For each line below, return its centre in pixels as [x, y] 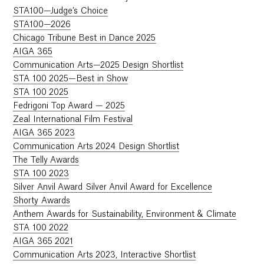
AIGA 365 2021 [43, 241]
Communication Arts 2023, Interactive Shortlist [105, 255]
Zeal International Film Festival [73, 119]
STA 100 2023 [41, 174]
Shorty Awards [42, 201]
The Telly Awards [46, 160]
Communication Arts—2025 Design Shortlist [98, 65]
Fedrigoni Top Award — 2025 [69, 106]
